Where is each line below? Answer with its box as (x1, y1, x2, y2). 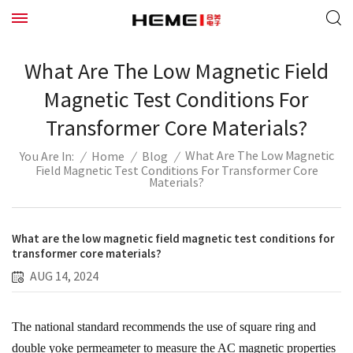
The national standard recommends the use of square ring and (12, 320, 316, 333)
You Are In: (19, 149, 74, 165)
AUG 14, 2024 (30, 269, 98, 284)
